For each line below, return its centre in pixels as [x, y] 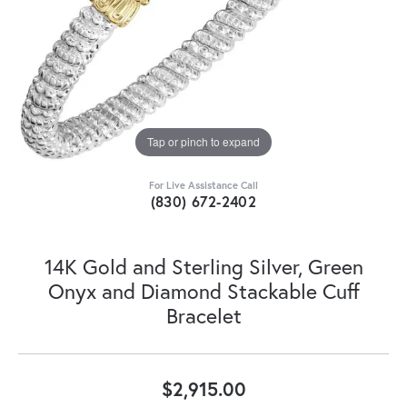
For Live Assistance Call [203, 184]
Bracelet [203, 315]
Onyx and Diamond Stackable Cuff [203, 290]
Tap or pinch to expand [203, 142]
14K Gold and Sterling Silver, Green [203, 266]
